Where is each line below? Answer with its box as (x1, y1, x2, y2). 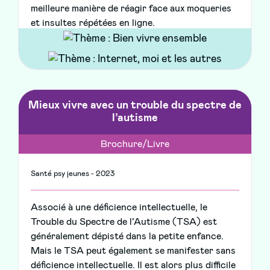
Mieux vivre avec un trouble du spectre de (28, 100, 242, 111)
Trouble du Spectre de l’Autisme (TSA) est (31, 217, 217, 227)
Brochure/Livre (101, 139, 169, 149)
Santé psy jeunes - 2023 (31, 170, 115, 178)
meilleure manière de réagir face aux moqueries (31, 4, 231, 14)
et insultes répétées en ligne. (31, 18, 155, 28)
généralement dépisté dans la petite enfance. (31, 231, 224, 242)
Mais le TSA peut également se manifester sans (31, 246, 236, 256)
